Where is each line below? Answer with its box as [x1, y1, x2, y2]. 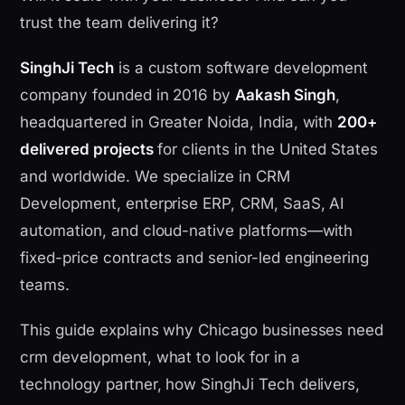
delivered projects [20, 140, 154, 159]
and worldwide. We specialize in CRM [20, 167, 290, 186]
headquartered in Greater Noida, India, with [20, 113, 338, 132]
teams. [20, 276, 71, 295]
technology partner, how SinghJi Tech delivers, [20, 375, 361, 394]
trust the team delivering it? [20, 14, 219, 33]
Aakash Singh [235, 86, 335, 105]
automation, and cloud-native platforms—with [20, 221, 353, 240]
